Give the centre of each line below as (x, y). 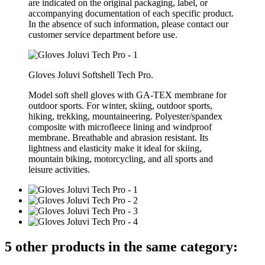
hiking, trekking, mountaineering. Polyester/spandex (125, 116)
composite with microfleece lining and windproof (120, 127)
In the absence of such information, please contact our (128, 24)
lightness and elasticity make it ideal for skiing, (115, 148)
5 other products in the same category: (121, 246)
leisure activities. (59, 169)
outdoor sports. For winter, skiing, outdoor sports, (120, 105)
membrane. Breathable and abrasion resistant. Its (118, 137)
